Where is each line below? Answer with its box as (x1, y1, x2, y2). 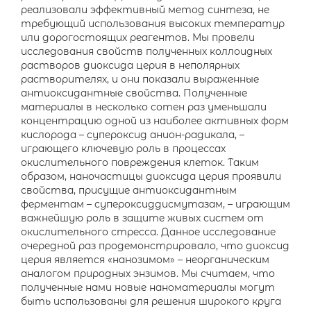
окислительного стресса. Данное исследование (21, 226, 276, 238)
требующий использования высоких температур (21, 17, 285, 30)
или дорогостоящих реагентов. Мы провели (21, 31, 255, 44)
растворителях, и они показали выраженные (21, 73, 259, 85)
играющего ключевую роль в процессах (21, 142, 226, 155)
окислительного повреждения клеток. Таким (21, 156, 259, 169)
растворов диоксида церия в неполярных (21, 59, 239, 72)
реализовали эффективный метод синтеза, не (21, 3, 269, 16)
